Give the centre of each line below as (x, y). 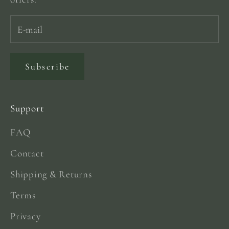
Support (27, 108)
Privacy (26, 216)
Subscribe (48, 66)
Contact (27, 153)
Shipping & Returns (51, 174)
